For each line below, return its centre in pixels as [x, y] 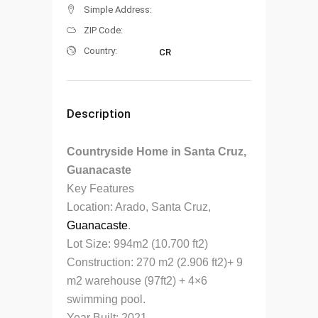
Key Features [100, 188]
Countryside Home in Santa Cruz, [157, 151]
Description [99, 113]
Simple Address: [118, 9]
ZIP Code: [103, 30]
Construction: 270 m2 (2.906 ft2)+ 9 [155, 262]
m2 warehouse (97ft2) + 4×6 [137, 280]
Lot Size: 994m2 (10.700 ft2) [137, 243]
